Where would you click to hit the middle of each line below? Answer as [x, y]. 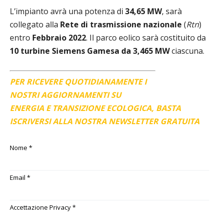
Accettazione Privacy [41, 207]
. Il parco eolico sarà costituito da [146, 37]
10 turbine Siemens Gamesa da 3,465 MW [90, 51]
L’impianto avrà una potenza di [67, 11]
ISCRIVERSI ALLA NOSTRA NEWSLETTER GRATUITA [105, 121]
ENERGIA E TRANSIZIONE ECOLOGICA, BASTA [95, 108]
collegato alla [35, 24]
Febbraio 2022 [59, 37]
